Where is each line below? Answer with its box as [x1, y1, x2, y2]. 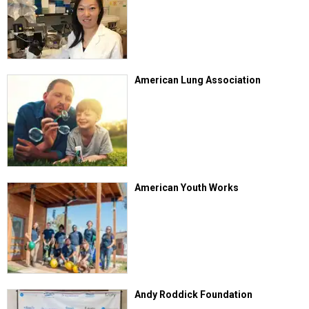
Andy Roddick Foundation [134, 289, 253, 301]
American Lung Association [134, 74, 261, 86]
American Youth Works [134, 181, 239, 193]
